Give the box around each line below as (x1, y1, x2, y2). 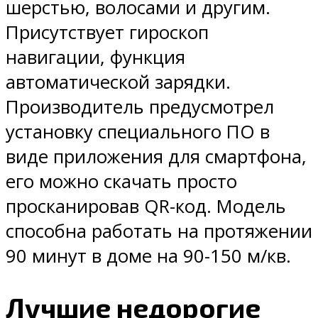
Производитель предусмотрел (6, 94, 274, 120)
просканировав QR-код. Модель (6, 194, 286, 219)
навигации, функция (6, 45, 185, 70)
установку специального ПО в (6, 119, 270, 145)
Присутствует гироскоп (6, 20, 209, 45)
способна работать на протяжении (6, 219, 312, 244)
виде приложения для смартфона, (6, 144, 307, 170)
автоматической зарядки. (6, 70, 231, 95)
